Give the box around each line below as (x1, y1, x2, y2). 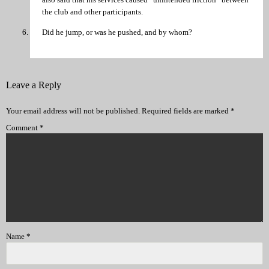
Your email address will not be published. (6, 106, 140, 116)
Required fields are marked (142, 106, 231, 116)
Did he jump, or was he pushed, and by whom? (42, 27, 192, 37)
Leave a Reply (6, 79, 61, 90)
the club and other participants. (42, 7, 143, 17)
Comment (6, 123, 40, 133)
